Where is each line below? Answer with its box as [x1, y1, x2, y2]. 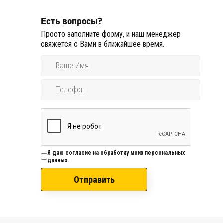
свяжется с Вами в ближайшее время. [41, 39, 165, 49]
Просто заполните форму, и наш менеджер [41, 29, 181, 39]
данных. [47, 156, 69, 164]
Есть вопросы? [41, 15, 103, 27]
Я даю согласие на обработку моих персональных [47, 149, 185, 156]
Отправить [73, 174, 115, 185]
